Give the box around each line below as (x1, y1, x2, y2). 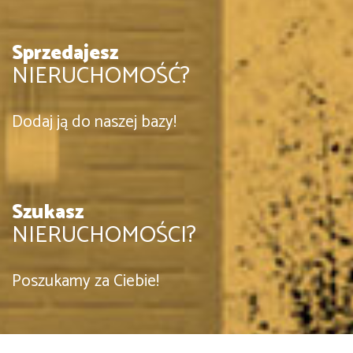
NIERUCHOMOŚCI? (12, 216, 196, 255)
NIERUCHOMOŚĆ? (12, 57, 190, 95)
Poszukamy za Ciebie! (12, 267, 159, 295)
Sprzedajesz (12, 36, 118, 70)
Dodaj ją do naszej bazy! (12, 108, 176, 136)
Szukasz (12, 195, 84, 229)
